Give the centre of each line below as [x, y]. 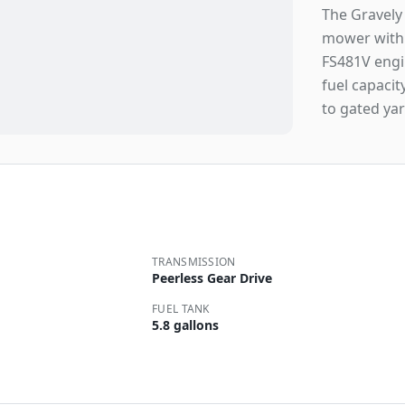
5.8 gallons [185, 325]
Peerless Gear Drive [212, 278]
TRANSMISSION [194, 262]
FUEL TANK [181, 309]
